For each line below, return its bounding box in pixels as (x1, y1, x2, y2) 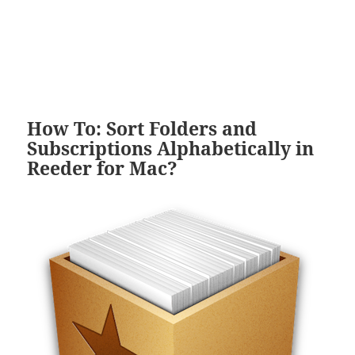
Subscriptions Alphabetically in (27, 136, 315, 161)
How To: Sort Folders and (27, 116, 258, 141)
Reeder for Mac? (27, 155, 178, 181)
